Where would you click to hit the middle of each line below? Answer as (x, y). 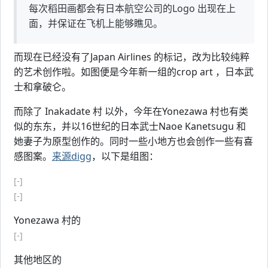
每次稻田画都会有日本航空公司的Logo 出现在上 (132, 8)
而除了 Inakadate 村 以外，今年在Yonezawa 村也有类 (131, 111)
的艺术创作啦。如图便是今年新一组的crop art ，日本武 (134, 72)
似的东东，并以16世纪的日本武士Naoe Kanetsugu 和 (130, 126)
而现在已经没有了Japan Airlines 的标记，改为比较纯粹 (132, 57)
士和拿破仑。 (42, 87)
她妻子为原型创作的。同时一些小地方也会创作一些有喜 (133, 141)
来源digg (72, 156)
